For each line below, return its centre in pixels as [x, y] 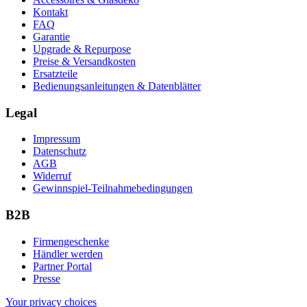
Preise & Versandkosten [84, 61]
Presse [47, 278]
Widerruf [52, 176]
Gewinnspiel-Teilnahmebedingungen [113, 188]
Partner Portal [62, 266]
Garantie [51, 36]
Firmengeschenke [71, 241]
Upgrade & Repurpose [82, 49]
